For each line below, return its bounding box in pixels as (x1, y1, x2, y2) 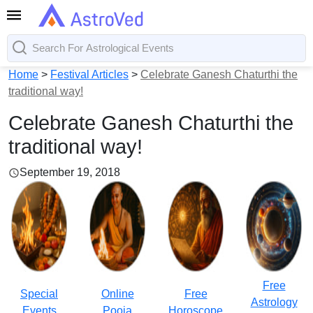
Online (101, 288, 134, 300)
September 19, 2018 (20, 166, 120, 178)
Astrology (250, 296, 298, 308)
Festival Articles (50, 68, 129, 80)
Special (20, 288, 58, 300)
